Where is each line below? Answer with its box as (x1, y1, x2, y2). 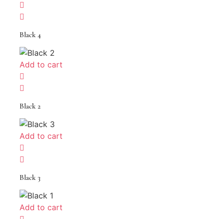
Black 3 (20, 173, 41, 182)
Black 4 (20, 30, 41, 40)
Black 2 (20, 102, 41, 111)
